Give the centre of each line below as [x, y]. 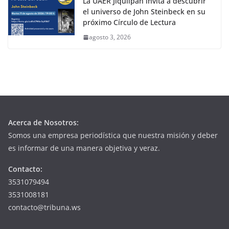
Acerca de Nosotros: [43, 123]
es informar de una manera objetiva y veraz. [84, 148]
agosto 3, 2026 [110, 37]
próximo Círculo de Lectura [129, 22]
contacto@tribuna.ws [44, 208]
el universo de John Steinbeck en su [144, 12]
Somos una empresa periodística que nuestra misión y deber [113, 135]
